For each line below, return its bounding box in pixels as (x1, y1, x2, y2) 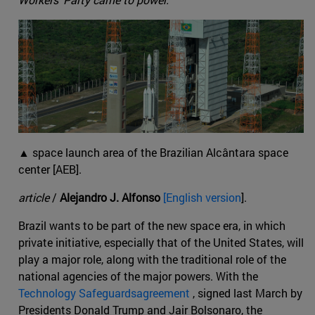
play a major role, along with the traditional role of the (18, 252, 286, 267)
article (18, 190, 52, 205)
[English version (163, 190, 241, 205)
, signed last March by (193, 285, 302, 301)
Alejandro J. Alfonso (60, 190, 163, 205)
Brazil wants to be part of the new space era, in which (18, 218, 285, 233)
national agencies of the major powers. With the (18, 269, 258, 284)
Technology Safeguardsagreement (18, 285, 193, 301)
